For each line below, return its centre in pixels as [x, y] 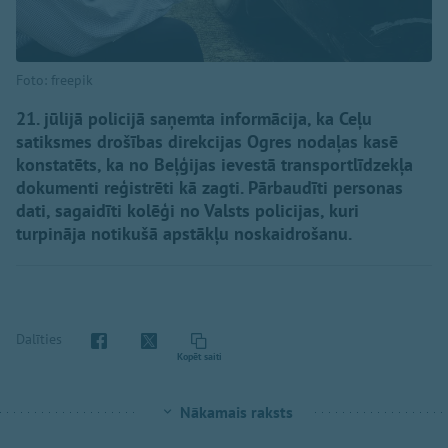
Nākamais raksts [236, 412]
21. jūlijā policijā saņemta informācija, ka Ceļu [194, 119]
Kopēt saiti [199, 357]
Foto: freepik [54, 80]
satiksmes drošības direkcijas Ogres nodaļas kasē [207, 142]
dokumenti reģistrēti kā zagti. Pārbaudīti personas [209, 188]
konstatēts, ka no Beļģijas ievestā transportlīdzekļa [214, 165]
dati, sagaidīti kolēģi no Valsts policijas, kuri [187, 211]
